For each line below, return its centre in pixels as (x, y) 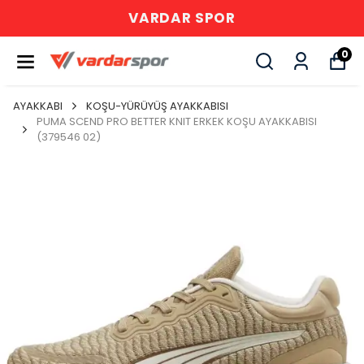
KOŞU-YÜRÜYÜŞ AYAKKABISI (157, 106)
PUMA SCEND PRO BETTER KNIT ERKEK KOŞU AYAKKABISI (177, 121)
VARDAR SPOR (182, 18)
